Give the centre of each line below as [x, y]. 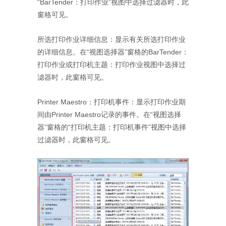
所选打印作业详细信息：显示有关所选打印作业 [111, 39]
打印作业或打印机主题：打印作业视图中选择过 [111, 64]
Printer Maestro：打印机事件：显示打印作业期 [111, 102]
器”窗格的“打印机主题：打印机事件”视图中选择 [112, 127]
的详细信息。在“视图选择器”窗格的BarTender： [113, 52]
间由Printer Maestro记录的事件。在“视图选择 [109, 114]
